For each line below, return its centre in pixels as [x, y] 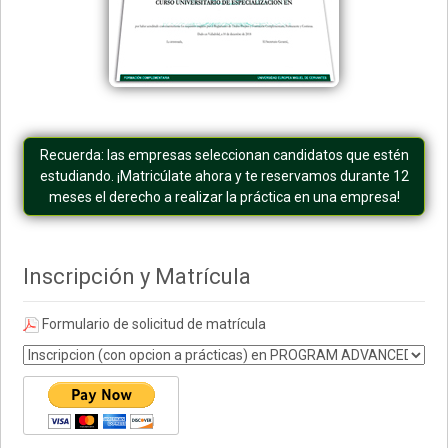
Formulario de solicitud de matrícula [153, 323]
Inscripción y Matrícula [137, 276]
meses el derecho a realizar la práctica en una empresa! [224, 196]
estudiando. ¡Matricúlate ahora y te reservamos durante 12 [224, 175]
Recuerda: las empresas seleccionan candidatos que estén [224, 154]
